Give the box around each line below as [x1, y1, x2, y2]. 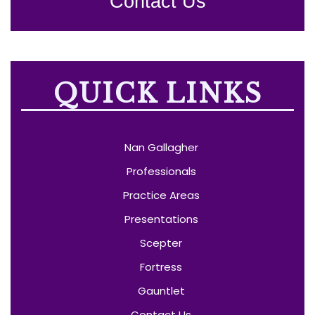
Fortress [140, 259, 182, 274]
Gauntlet [137, 283, 185, 298]
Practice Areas [122, 187, 200, 202]
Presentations [124, 211, 198, 226]
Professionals [126, 163, 196, 179]
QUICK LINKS [53, 77, 262, 110]
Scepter [140, 235, 182, 250]
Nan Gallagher [124, 139, 198, 155]
